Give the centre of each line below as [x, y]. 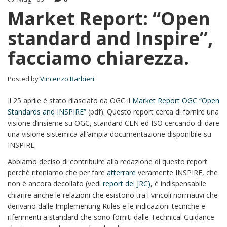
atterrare [122, 173]
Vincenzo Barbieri [67, 79]
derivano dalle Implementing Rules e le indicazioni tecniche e [106, 206]
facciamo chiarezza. [98, 58]
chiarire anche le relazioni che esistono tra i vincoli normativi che [113, 195]
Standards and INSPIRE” [47, 112]
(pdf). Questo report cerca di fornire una [153, 112]
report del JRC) [127, 184]
